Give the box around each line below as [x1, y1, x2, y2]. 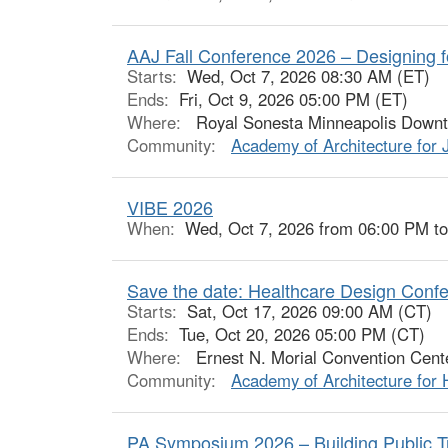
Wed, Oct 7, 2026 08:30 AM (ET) [187, 64, 430, 88]
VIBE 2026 [127, 194, 213, 220]
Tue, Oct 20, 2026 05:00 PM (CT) [179, 322, 425, 346]
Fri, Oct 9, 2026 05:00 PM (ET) [179, 87, 408, 111]
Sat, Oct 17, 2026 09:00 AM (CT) [187, 299, 432, 323]
